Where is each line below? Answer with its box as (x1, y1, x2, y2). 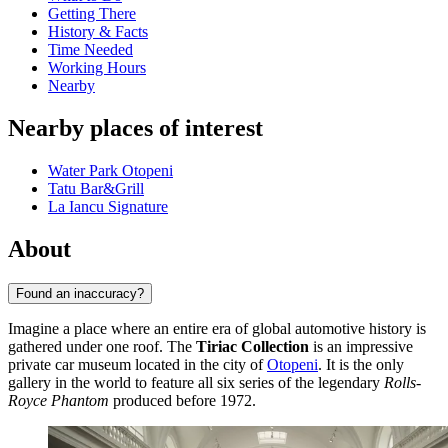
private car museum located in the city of (8, 355, 267, 373)
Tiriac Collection (196, 337, 309, 355)
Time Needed (48, 41, 133, 59)
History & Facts (48, 23, 148, 41)
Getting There (48, 5, 136, 23)
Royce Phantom (8, 391, 109, 409)
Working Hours (48, 59, 146, 77)
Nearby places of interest (8, 115, 263, 142)
